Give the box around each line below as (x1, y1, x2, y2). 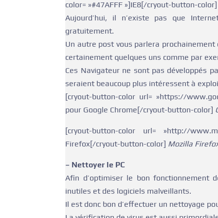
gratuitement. (65, 26, 114, 36)
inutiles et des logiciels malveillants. (65, 186, 192, 196)
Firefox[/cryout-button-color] (65, 139, 168, 148)
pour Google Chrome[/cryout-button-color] (65, 105, 216, 114)
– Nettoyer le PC (65, 160, 126, 169)
